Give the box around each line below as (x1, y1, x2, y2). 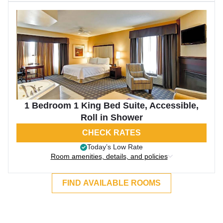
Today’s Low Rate (87, 143, 143, 151)
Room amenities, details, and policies (50, 152, 168, 160)
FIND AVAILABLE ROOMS (62, 179, 161, 187)
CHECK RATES (82, 128, 141, 137)
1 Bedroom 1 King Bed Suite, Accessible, (24, 101, 199, 111)
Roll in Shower (80, 112, 143, 122)
